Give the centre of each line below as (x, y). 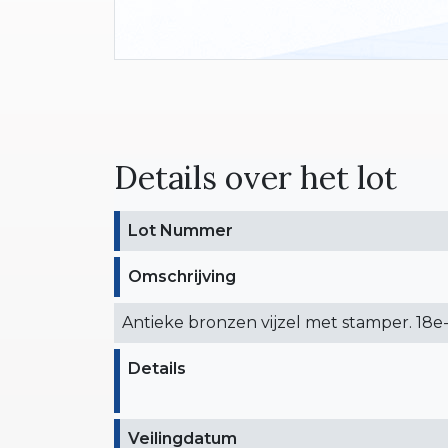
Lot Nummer (180, 230)
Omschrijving (182, 276)
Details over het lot (255, 177)
